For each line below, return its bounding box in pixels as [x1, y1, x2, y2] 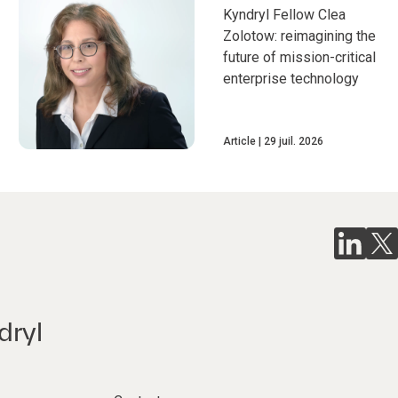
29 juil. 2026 [263, 135, 323, 148]
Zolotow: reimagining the [222, 27, 376, 44]
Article [222, 135, 256, 148]
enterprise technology [222, 69, 359, 87]
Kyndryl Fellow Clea [222, 5, 346, 23]
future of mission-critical [222, 48, 376, 66]
